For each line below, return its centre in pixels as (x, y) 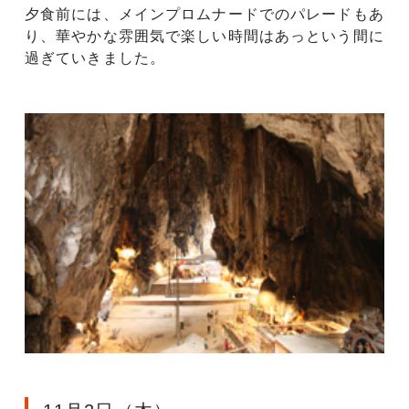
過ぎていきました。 (95, 58)
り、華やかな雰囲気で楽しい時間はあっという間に (204, 36)
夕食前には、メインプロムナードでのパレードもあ (204, 14)
